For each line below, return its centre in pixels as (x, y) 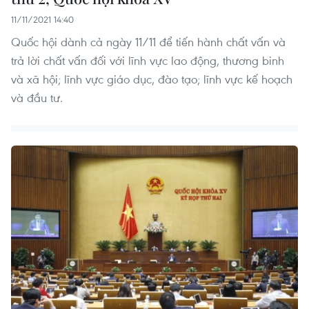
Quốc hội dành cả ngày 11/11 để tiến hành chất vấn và (148, 42)
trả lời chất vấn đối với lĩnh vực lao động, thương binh (148, 61)
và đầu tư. (37, 98)
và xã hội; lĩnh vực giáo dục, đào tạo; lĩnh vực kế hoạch (152, 79)
